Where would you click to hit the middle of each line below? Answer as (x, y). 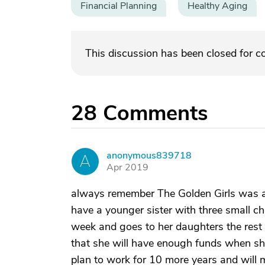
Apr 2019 (127, 167)
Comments (155, 113)
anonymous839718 (149, 156)
